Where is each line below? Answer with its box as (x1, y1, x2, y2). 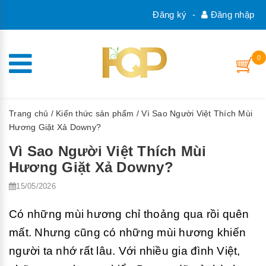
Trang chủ (9, 109, 49, 118)
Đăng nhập (208, 9, 254, 20)
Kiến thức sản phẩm (56, 109, 134, 118)
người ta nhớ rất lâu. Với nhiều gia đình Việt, (9, 245, 240, 257)
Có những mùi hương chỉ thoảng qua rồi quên (9, 208, 249, 220)
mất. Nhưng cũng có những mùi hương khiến (9, 226, 246, 239)
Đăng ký (153, 9, 186, 20)
